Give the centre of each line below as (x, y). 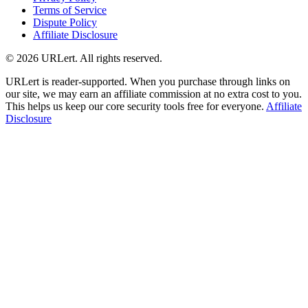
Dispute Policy (65, 23)
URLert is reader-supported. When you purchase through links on (148, 82)
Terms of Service (70, 10)
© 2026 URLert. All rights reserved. (84, 58)
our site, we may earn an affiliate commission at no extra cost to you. (154, 94)
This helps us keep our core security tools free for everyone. (136, 107)
